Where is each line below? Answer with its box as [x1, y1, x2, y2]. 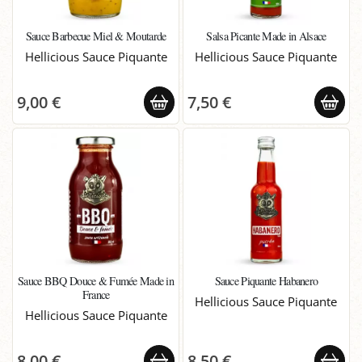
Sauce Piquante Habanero [214, 272, 318, 288]
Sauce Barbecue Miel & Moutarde [25, 27, 166, 44]
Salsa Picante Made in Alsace [206, 27, 326, 44]
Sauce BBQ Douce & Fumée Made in [18, 272, 175, 288]
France [82, 286, 110, 302]
